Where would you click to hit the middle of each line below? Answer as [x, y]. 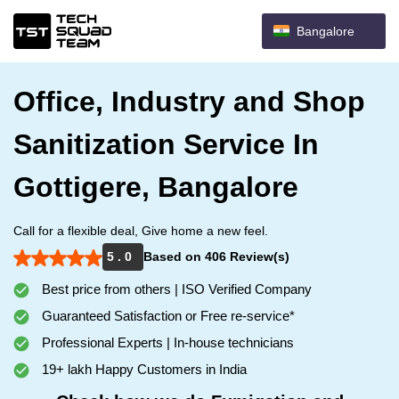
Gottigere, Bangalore [156, 187]
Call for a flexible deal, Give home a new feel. [141, 231]
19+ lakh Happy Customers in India [142, 369]
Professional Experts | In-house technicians [166, 342]
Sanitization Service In [166, 144]
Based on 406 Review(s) [216, 256]
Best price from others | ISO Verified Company [175, 289]
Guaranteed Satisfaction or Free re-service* [167, 316]
